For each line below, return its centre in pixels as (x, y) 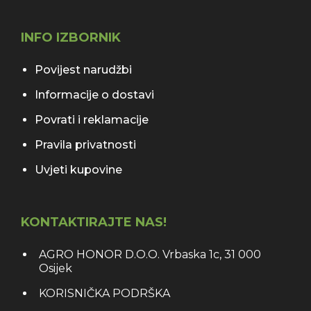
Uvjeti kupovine (78, 170)
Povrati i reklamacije (92, 120)
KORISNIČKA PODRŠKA (104, 294)
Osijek (56, 269)
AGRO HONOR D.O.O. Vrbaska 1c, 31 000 (150, 255)
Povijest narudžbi (83, 70)
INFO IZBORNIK (71, 38)
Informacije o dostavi (94, 95)
